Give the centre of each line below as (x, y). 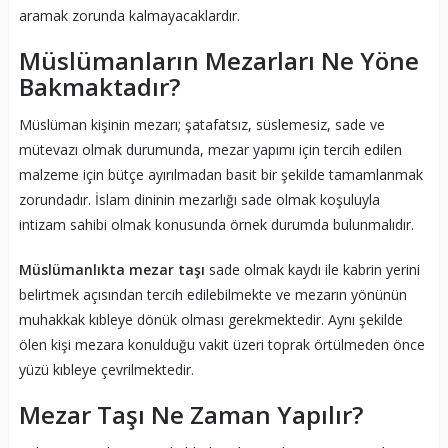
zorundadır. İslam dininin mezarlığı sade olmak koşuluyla (199, 200)
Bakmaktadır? (99, 87)
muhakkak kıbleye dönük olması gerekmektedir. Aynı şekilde (210, 320)
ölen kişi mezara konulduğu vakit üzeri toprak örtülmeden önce (221, 345)
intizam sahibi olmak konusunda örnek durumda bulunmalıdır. (216, 225)
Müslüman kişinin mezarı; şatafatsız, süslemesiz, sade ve (201, 125)
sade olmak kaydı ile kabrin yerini (312, 270)
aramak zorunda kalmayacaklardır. (129, 16)
